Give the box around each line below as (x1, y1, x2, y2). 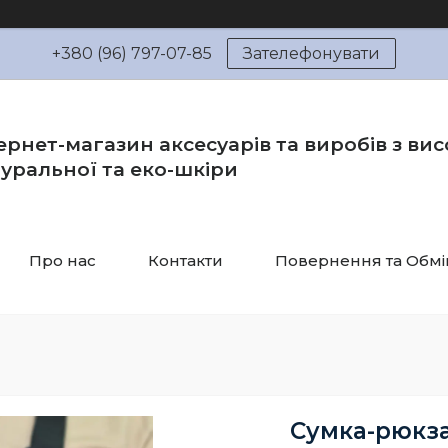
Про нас (29, 251, 96, 270)
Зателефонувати (243, 44, 380, 63)
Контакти (148, 251, 223, 270)
